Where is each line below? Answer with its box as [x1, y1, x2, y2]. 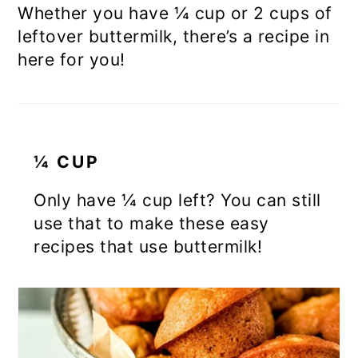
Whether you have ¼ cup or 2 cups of [18, 3, 332, 24]
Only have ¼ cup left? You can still [34, 190, 321, 211]
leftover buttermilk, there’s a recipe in [18, 26, 330, 47]
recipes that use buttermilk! [34, 237, 263, 257]
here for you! [18, 50, 125, 70]
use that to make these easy [34, 213, 269, 234]
